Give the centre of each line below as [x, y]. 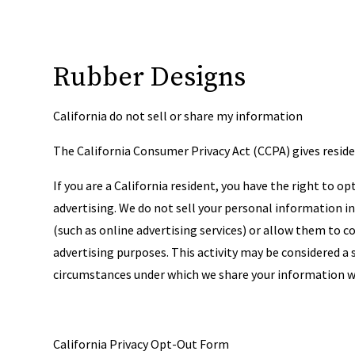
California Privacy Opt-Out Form [141, 344]
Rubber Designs [150, 78]
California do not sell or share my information [178, 116]
